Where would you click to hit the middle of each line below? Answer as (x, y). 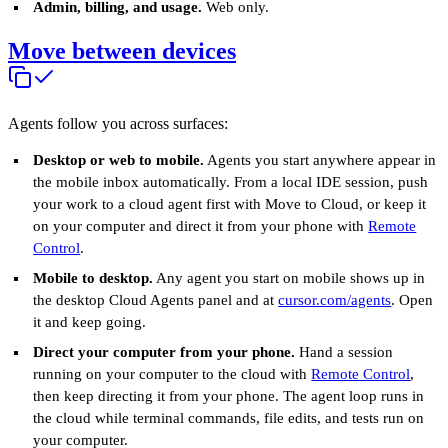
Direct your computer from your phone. (164, 352)
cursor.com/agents (335, 300)
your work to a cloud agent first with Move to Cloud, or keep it (230, 204)
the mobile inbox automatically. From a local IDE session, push (231, 182)
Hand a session (344, 352)
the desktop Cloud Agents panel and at (156, 300)
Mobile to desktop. (93, 278)
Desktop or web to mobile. (119, 160)
